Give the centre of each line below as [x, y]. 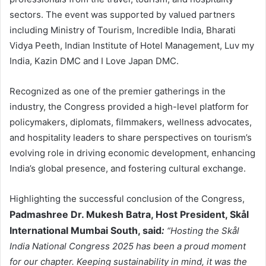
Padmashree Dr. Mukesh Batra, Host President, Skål [129, 215]
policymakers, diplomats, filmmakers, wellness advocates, [131, 122]
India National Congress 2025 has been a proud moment [128, 246]
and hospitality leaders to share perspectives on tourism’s [131, 138]
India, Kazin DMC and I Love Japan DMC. [94, 61]
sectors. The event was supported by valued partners [122, 15]
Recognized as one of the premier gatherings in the [118, 91]
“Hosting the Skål [203, 231]
